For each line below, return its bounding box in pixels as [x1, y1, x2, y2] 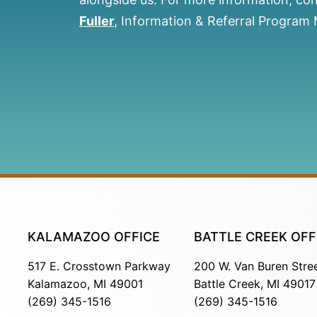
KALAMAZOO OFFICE [27, 229, 160, 244]
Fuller [79, 13, 114, 29]
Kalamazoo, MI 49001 [27, 277, 143, 291]
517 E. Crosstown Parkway [27, 259, 171, 273]
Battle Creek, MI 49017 [193, 277, 316, 291]
